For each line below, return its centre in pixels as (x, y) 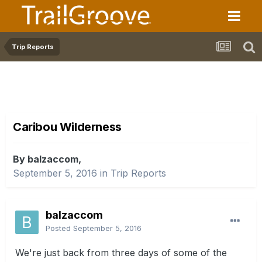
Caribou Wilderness (67, 127)
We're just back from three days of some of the (121, 253)
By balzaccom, (47, 159)
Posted (59, 228)
